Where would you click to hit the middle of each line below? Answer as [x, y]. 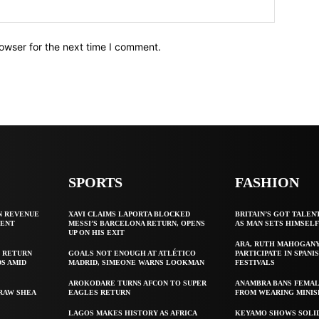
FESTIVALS [255, 262]
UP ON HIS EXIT [97, 232]
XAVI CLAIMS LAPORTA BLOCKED [130, 214]
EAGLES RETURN [100, 292]
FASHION [267, 182]
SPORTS [96, 182]
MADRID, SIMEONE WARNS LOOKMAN [137, 262]
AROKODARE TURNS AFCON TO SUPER [138, 283]
